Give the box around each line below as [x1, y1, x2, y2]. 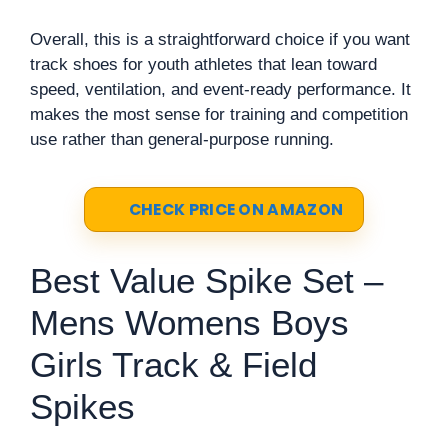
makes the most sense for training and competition [30, 104, 408, 124]
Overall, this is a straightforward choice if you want [30, 29, 410, 49]
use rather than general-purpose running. [30, 129, 334, 149]
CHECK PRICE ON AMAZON [128, 199, 344, 220]
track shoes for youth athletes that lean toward [30, 54, 377, 74]
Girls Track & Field [30, 345, 317, 384]
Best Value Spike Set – [30, 261, 383, 300]
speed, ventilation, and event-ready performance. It [30, 79, 411, 99]
